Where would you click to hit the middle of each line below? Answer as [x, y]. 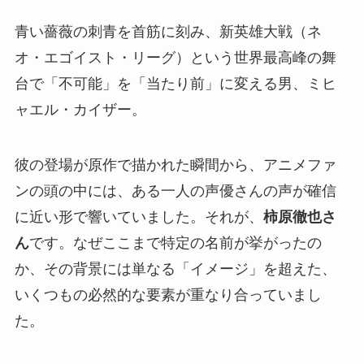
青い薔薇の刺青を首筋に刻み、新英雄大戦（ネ [168, 31]
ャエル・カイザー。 [80, 109]
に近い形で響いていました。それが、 [139, 217]
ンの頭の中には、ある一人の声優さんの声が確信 [175, 191]
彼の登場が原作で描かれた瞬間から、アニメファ [175, 165]
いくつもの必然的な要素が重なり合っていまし [168, 295]
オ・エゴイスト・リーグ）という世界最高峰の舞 [175, 57]
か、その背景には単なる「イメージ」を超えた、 [175, 269]
